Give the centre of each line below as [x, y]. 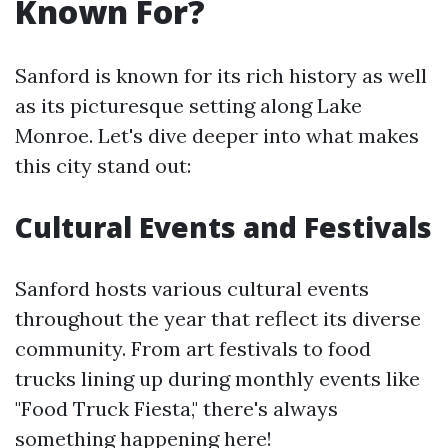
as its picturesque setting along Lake [188, 105]
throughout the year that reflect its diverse [218, 318]
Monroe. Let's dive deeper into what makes [217, 135]
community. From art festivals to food [193, 348]
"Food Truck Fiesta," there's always [176, 408]
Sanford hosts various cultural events [192, 288]
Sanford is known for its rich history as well [221, 75]
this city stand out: [103, 165]
